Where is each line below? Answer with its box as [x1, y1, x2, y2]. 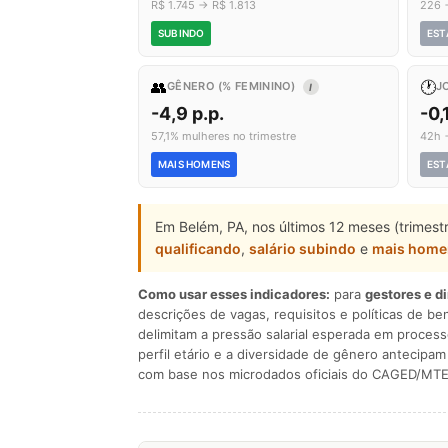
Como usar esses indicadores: [138, 286, 330, 302]
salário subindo [249, 240, 356, 257]
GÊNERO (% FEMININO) [167, 79, 299, 93]
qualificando [155, 240, 241, 257]
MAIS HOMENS [158, 158, 231, 170]
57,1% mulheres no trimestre [151, 129, 296, 143]
